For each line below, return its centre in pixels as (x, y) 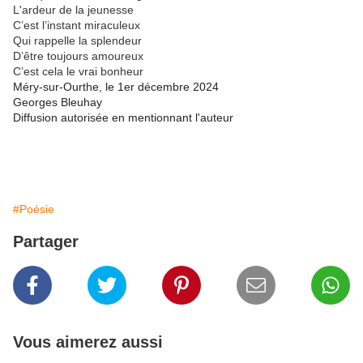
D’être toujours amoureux (78, 56)
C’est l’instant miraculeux (77, 26)
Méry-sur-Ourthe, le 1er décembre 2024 (117, 87)
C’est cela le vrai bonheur (78, 72)
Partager (46, 242)
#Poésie (34, 209)
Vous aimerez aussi (88, 342)
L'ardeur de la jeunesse (73, 10)
